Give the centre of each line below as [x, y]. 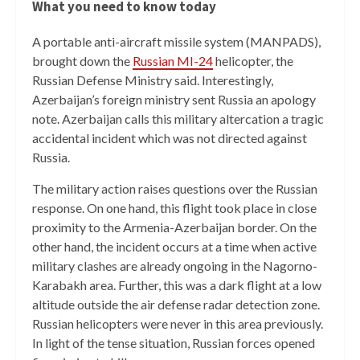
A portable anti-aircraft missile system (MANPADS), [176, 41]
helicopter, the [253, 60]
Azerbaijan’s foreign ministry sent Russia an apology [174, 99]
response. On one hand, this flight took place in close [174, 207]
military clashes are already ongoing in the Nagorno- [175, 265]
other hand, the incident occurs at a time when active [174, 246]
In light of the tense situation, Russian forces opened [174, 342]
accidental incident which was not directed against [170, 137]
